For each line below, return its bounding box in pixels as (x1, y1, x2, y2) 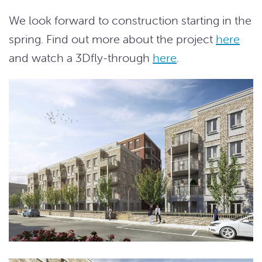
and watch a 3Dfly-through (9, 50, 153, 65)
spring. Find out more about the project (9, 31, 216, 46)
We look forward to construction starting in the (9, 12, 251, 27)
